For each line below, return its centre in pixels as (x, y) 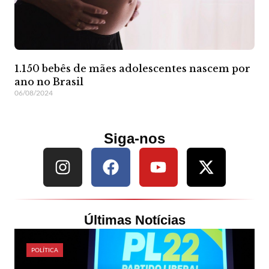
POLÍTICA (45, 249)
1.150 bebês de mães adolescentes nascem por (132, 69)
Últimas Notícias (134, 220)
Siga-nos (134, 139)
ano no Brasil (49, 82)
